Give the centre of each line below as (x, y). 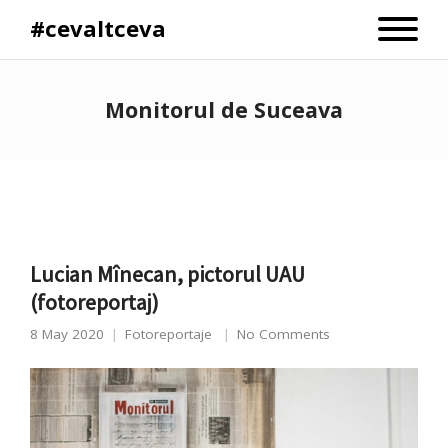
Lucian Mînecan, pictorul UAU (167, 274)
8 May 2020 (67, 334)
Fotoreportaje (168, 334)
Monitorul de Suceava (224, 109)
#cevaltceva (98, 28)
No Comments (283, 334)
